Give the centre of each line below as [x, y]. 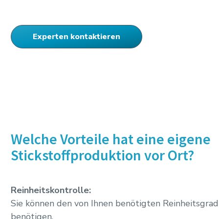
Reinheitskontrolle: [51, 190]
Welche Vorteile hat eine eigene [111, 139]
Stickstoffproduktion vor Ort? [102, 155]
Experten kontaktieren [77, 37]
